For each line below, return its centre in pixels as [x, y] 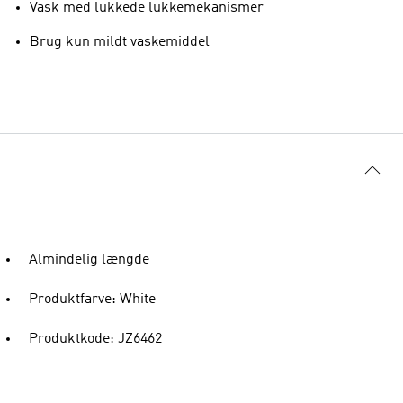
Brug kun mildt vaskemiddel [120, 42]
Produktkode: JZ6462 [95, 339]
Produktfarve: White [92, 300]
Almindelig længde [89, 260]
